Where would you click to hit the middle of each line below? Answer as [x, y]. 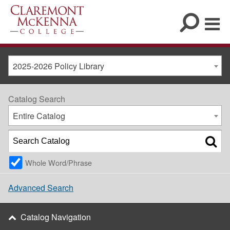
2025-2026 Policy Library [59, 66]
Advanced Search [41, 187]
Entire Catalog [39, 116]
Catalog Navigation [56, 217]
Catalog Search [37, 99]
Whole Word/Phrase [59, 162]
